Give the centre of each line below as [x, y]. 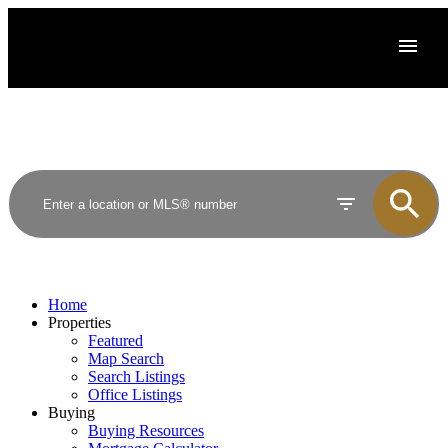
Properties [79, 322]
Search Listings [136, 376]
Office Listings [135, 394]
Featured [115, 340]
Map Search [126, 358]
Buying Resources [146, 430]
